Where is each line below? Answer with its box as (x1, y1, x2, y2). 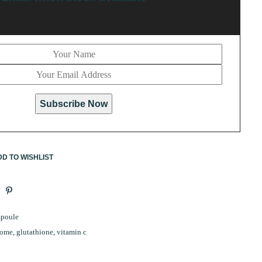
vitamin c (57, 227, 87, 236)
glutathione (16, 227, 53, 236)
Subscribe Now (40, 99, 108, 109)
